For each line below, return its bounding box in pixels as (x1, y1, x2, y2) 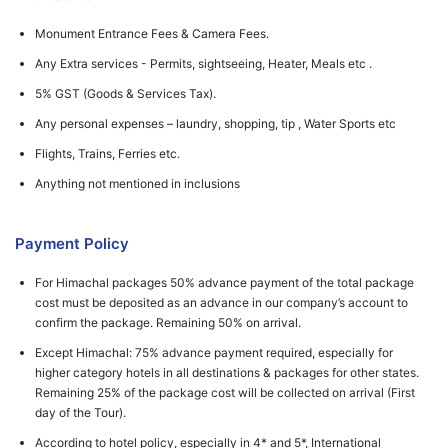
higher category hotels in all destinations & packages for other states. (35, 365, 419, 380)
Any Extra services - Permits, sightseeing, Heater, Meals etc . (35, 56, 372, 71)
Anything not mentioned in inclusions (35, 176, 240, 191)
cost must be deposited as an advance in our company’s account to (35, 295, 408, 310)
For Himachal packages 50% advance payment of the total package (35, 275, 414, 290)
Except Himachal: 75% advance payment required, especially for (35, 345, 393, 360)
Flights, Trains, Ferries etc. (35, 146, 180, 161)
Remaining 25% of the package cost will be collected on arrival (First (35, 385, 415, 400)
